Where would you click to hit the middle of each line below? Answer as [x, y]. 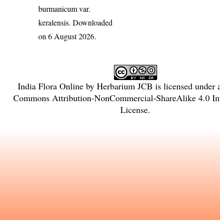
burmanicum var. [65, 9]
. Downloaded [91, 23]
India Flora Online [50, 86]
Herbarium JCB [124, 86]
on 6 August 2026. [68, 36]
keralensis [54, 23]
